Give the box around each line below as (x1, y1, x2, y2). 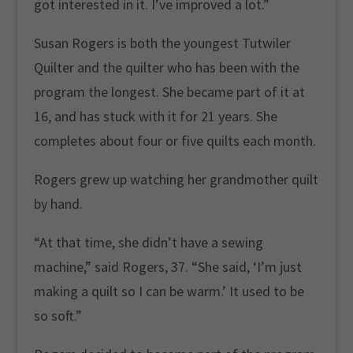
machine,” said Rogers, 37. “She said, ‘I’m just (33, 258, 302, 276)
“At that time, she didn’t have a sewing (33, 233, 263, 251)
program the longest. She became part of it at (33, 83, 305, 101)
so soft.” (33, 307, 82, 325)
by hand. (33, 195, 83, 213)
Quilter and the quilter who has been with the (33, 58, 299, 76)
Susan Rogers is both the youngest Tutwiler (33, 34, 291, 52)
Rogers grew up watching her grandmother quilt (33, 170, 318, 188)
